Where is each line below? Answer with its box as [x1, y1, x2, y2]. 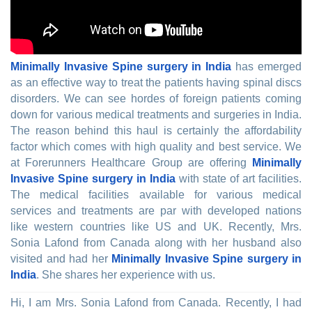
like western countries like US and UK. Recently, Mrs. [10, 221, 302, 233]
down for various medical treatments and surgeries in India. [10, 109, 302, 121]
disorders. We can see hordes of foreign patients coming [10, 93, 302, 105]
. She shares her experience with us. [36, 269, 215, 281]
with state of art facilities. [175, 173, 302, 185]
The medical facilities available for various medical [10, 189, 302, 201]
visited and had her [10, 253, 111, 265]
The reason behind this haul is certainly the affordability [10, 125, 302, 137]
